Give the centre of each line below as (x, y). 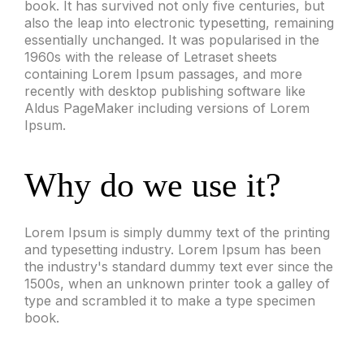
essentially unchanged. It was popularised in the (172, 39)
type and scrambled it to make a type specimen (170, 300)
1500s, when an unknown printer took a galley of (177, 283)
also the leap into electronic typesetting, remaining (179, 22)
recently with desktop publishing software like (165, 91)
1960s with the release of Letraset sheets (151, 56)
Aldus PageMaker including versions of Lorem (167, 108)
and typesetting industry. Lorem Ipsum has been (173, 249)
